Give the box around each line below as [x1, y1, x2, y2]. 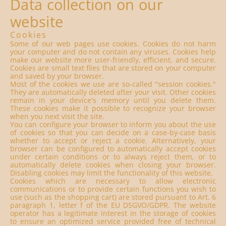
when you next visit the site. [10, 111, 104, 121]
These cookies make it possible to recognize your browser [10, 103, 216, 113]
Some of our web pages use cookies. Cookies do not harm [10, 39, 216, 48]
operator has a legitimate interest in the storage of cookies [10, 208, 216, 218]
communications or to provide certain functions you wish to [10, 184, 216, 194]
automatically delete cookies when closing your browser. [10, 160, 216, 169]
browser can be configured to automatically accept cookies [10, 144, 216, 153]
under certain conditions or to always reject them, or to [10, 152, 216, 161]
